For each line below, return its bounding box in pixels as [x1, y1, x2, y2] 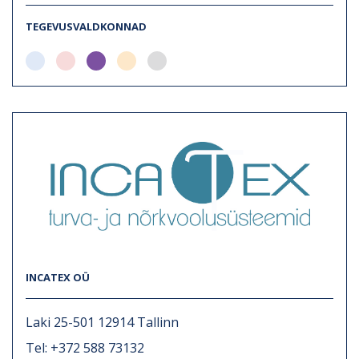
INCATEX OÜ [26, 269, 90, 284]
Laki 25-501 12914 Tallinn [26, 313, 179, 331]
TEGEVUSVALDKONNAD [26, 18, 147, 34]
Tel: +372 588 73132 [26, 338, 144, 357]
